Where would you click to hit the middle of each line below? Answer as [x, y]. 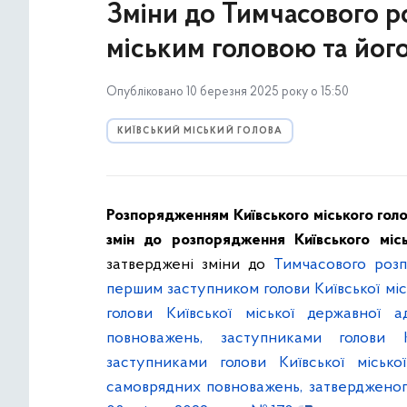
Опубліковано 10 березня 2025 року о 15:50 [228, 92]
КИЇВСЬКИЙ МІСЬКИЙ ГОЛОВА [200, 131]
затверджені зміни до [190, 265]
